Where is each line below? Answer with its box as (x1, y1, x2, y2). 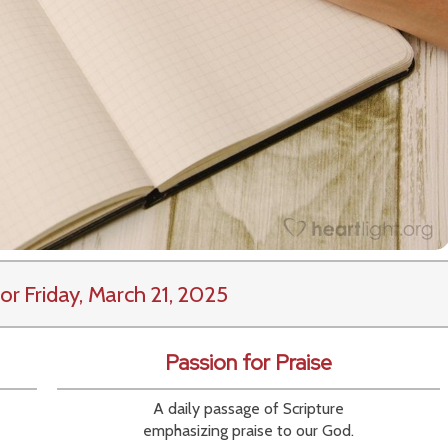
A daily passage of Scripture (153, 399, 344, 419)
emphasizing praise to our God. (143, 421, 354, 441)
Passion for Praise (165, 348, 332, 378)
